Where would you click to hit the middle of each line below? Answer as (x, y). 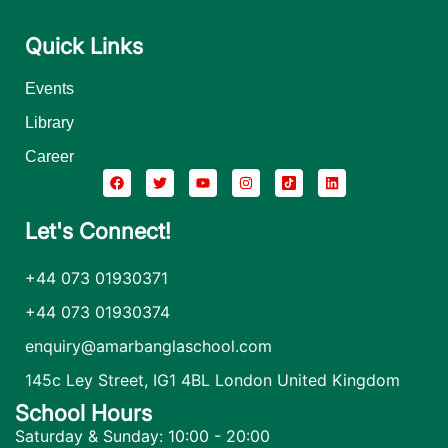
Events (49, 88)
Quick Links (84, 45)
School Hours (83, 412)
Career (49, 156)
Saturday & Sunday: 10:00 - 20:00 (142, 435)
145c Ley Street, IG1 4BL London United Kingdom (212, 379)
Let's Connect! (98, 230)
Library (49, 122)
